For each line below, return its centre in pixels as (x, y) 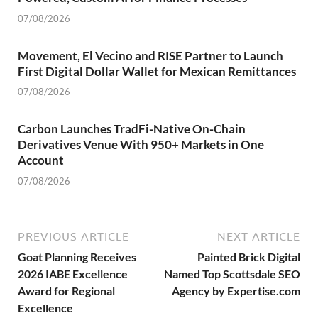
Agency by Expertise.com (236, 290)
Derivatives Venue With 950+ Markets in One (141, 145)
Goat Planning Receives (77, 256)
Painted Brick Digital (249, 256)
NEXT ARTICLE (259, 236)
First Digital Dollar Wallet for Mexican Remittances (157, 71)
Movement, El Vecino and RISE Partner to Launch (150, 55)
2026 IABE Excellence (73, 273)
